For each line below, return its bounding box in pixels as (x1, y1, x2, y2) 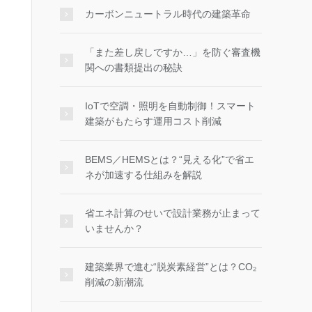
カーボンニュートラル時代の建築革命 (85, 8, 251, 19)
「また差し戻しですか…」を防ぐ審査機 (85, 47, 260, 58)
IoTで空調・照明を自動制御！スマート (85, 100, 256, 111)
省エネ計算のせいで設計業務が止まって (85, 208, 260, 219)
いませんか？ (85, 223, 143, 234)
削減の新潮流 (85, 276, 143, 288)
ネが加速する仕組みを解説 (85, 169, 202, 180)
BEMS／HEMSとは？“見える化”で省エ (85, 154, 254, 165)
